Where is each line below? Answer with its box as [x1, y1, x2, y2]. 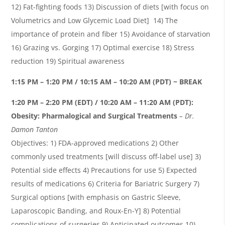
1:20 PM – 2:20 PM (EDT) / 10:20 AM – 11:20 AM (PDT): [11, 97, 196, 107]
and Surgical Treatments [91, 110, 180, 121]
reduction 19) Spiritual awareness [11, 56, 125, 66]
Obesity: [11, 110, 42, 121]
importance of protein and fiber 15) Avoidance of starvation [11, 29, 211, 39]
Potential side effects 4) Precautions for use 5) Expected [11, 165, 197, 175]
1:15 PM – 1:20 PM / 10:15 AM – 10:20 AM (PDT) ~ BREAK [11, 76, 202, 86]
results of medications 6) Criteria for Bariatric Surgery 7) [11, 178, 200, 188]
